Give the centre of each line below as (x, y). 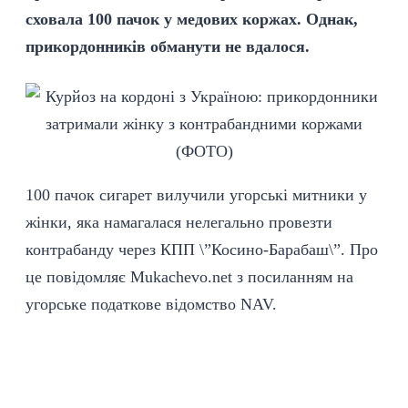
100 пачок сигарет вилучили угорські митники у (196, 195)
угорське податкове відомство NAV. (151, 304)
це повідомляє (78, 277)
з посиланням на (293, 277)
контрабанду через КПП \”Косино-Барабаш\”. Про (202, 250)
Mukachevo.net (181, 277)
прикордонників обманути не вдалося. (168, 46)
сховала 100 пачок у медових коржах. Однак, (192, 19)
